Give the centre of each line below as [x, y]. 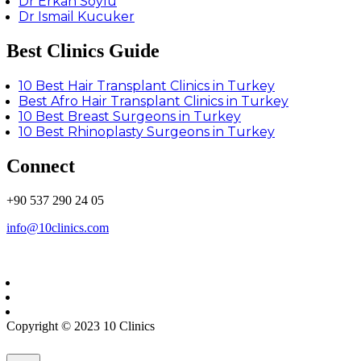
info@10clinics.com [58, 227]
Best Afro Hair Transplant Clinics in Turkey [154, 101]
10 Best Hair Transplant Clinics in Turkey [147, 85]
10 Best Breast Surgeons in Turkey [130, 116]
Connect [41, 166]
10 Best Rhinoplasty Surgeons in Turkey [147, 131]
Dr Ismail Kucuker [77, 17]
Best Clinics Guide [83, 51]
